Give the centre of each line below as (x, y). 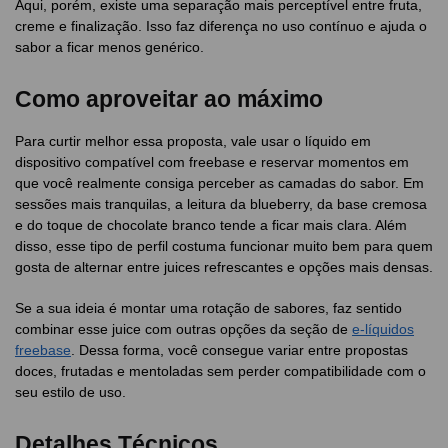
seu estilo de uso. (70, 391)
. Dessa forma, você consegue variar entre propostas (239, 349)
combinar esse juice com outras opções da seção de (183, 328)
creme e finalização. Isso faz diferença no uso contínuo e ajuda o (221, 25)
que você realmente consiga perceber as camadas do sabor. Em (219, 183)
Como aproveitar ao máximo (169, 99)
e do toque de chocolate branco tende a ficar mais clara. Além (211, 225)
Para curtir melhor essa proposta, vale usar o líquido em (193, 141)
